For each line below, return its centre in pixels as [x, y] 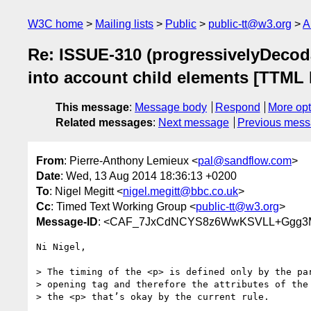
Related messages [104, 123]
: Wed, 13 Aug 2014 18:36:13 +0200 [149, 176]
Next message [194, 123]
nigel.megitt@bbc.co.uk [180, 191]
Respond [237, 108]
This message [92, 108]
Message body [171, 108]
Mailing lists [124, 24]
